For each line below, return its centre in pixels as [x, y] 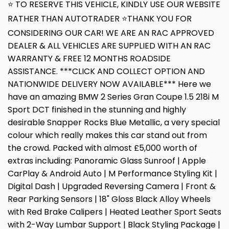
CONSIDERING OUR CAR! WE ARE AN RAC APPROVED [111, 33]
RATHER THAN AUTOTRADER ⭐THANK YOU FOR [100, 19]
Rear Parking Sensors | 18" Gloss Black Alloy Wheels [109, 199]
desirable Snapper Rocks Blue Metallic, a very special [114, 123]
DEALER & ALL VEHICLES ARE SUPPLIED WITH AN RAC [109, 46]
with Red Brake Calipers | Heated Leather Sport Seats [114, 212]
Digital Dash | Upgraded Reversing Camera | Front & [112, 187]
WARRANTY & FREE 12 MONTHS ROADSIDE [89, 59]
